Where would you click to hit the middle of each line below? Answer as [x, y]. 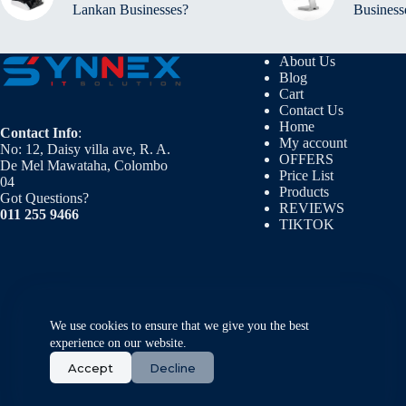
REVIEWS [311, 208]
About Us [307, 61]
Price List [306, 175]
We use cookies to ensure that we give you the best [179, 326]
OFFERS [306, 159]
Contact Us [311, 110]
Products [304, 192]
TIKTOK [306, 224]
